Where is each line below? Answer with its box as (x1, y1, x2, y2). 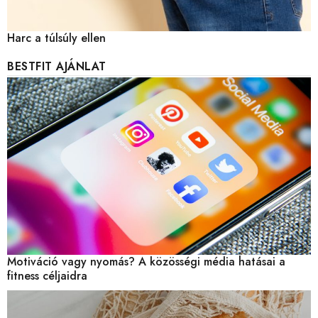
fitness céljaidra (7, 268, 87, 285)
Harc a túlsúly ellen (7, 30, 106, 47)
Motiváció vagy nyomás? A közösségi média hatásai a (7, 253, 285, 270)
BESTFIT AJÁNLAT (7, 58, 106, 75)
